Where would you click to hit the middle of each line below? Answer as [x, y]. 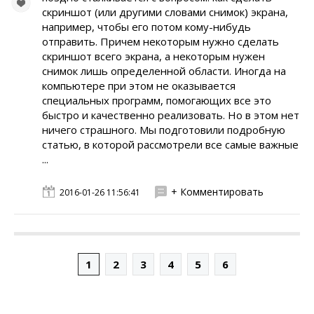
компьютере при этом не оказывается [139, 86]
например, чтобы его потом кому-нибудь [146, 27]
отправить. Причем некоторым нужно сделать [161, 41]
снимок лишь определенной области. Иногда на [164, 71]
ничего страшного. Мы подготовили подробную [164, 130]
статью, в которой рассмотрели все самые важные [170, 144]
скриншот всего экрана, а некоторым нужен [153, 56]
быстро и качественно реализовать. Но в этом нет [171, 115]
